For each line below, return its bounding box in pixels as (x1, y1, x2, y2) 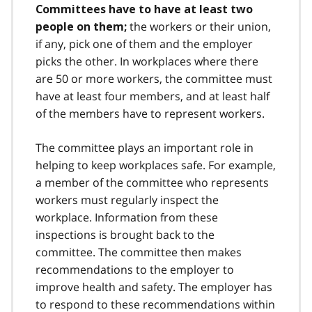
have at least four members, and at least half (36, 88, 270, 104)
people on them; (36, 19, 130, 33)
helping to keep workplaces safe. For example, (36, 157, 276, 173)
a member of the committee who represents (36, 174, 269, 190)
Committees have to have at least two (36, 2, 253, 16)
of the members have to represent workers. (36, 105, 265, 121)
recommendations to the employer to (36, 261, 234, 277)
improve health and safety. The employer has (36, 279, 272, 295)
